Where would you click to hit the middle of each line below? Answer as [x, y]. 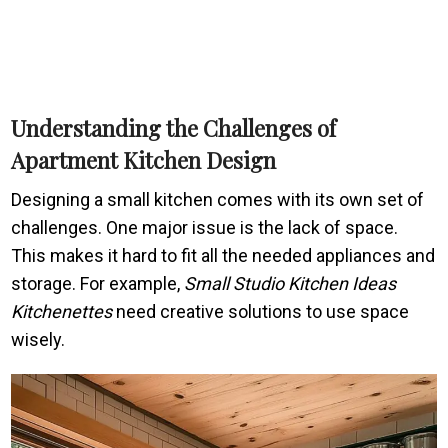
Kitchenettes [62, 311]
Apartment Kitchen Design [144, 159]
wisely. [38, 339]
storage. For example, [98, 283]
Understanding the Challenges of [174, 127]
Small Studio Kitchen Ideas [290, 283]
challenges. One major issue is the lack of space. [205, 227]
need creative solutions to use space [261, 311]
